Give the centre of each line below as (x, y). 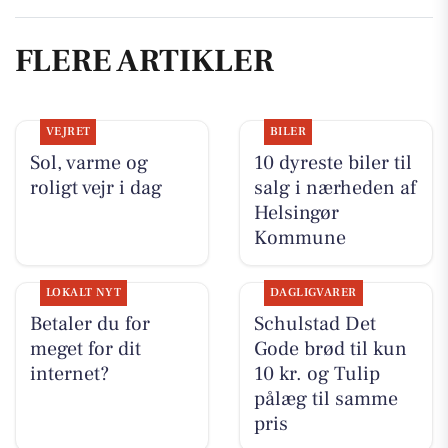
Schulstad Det (314, 324)
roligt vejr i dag (95, 187)
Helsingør (296, 212)
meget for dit (85, 349)
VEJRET (68, 131)
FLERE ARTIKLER (144, 61)
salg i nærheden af (334, 187)
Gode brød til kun (330, 349)
